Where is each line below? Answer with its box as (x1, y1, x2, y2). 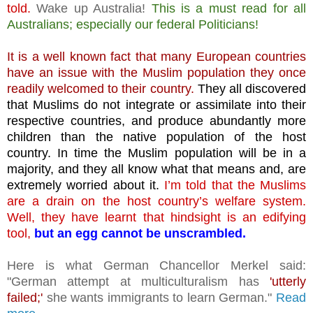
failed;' (7, 290, 43, 305)
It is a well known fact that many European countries (7, 49, 306, 64)
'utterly (270, 274, 306, 289)
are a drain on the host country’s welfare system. (7, 194, 306, 208)
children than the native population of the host (7, 129, 306, 144)
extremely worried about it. (7, 177, 159, 192)
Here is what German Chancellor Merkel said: (7, 258, 306, 272)
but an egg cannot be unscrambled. (34, 226, 246, 240)
